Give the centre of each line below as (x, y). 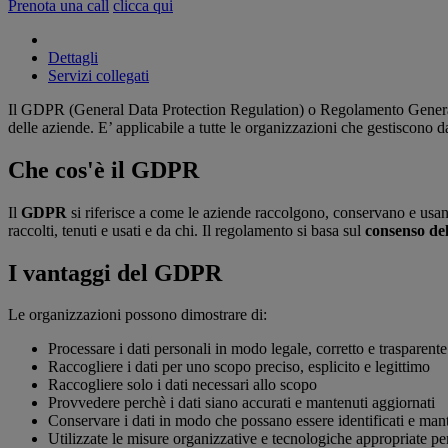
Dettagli (73, 57)
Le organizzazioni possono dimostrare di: (137, 315)
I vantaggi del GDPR (115, 272)
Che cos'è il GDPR (103, 169)
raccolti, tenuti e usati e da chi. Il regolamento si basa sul (186, 230)
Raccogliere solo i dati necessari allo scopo (182, 385)
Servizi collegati (98, 75)
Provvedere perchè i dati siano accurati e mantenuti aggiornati (241, 403)
